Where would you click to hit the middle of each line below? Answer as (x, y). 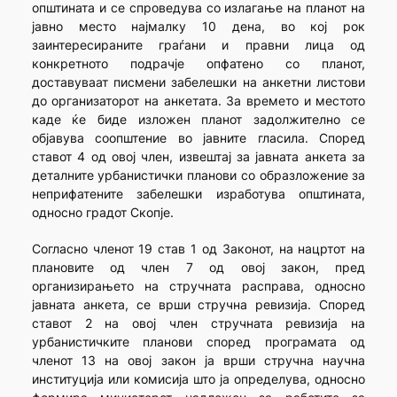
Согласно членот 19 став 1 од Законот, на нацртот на (198, 249)
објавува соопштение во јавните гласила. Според (198, 138)
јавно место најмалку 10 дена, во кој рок (198, 27)
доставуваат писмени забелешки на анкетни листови (198, 82)
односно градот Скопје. (102, 213)
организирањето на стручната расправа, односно (198, 286)
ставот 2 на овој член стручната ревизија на (198, 323)
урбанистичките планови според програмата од (198, 342)
